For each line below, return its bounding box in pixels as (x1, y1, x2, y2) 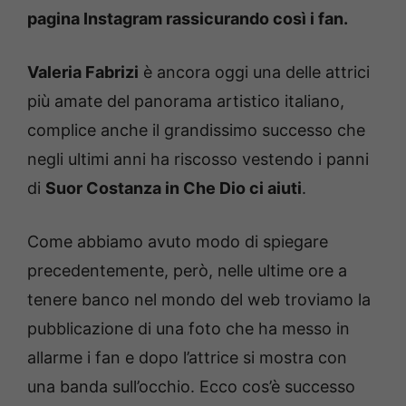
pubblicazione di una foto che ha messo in (27, 319, 350, 339)
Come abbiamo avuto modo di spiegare (27, 232, 328, 252)
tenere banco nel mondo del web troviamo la (27, 290, 371, 310)
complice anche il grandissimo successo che (27, 121, 365, 140)
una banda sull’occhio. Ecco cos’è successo (27, 377, 355, 397)
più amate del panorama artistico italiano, (27, 92, 344, 111)
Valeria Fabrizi (27, 63, 139, 82)
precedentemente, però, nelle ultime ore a (27, 261, 347, 281)
